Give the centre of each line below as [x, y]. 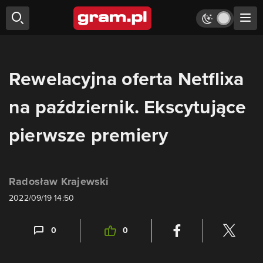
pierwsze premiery [89, 135]
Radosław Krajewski [59, 181]
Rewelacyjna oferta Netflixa [127, 79]
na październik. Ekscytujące [128, 107]
